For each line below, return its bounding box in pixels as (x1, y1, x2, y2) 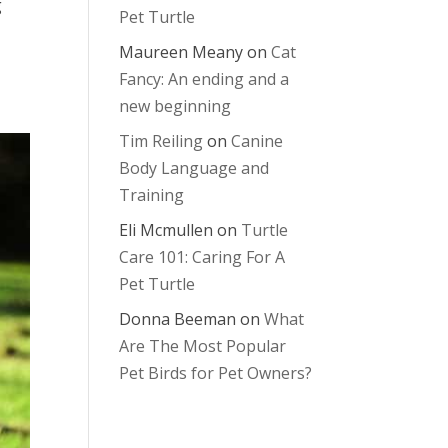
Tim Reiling (119, 130, 204, 152)
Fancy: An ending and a (119, 68, 290, 90)
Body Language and (119, 157, 270, 179)
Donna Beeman (119, 308, 237, 330)
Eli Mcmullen (119, 219, 214, 241)
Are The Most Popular (119, 335, 287, 357)
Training (119, 184, 185, 206)
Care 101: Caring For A (119, 246, 286, 268)
